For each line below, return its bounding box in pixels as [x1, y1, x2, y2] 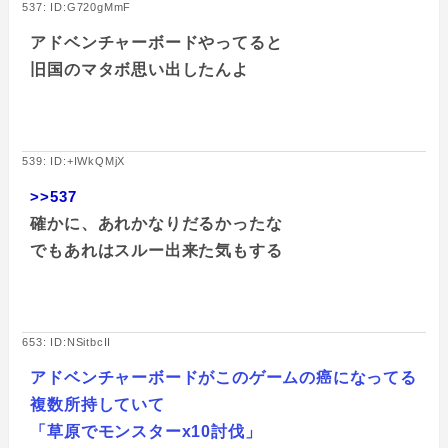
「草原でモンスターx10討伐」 [30, 422, 262, 440]
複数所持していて [30, 395, 165, 413]
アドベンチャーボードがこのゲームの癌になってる [30, 368, 417, 386]
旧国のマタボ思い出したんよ [30, 60, 249, 78]
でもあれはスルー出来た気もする [30, 241, 283, 259]
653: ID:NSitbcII [22, 335, 112, 348]
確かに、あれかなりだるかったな [30, 214, 283, 232]
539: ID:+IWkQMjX [22, 154, 126, 167]
